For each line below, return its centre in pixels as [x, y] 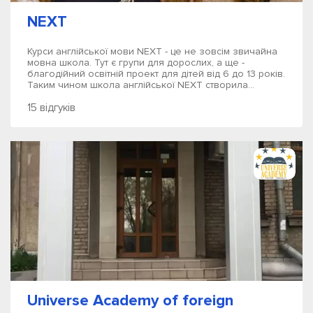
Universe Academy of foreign [130, 300]
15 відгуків [51, 108]
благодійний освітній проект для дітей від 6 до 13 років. [156, 74]
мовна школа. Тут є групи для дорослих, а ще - [136, 63]
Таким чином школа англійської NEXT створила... [141, 85]
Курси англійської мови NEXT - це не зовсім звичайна [152, 51]
